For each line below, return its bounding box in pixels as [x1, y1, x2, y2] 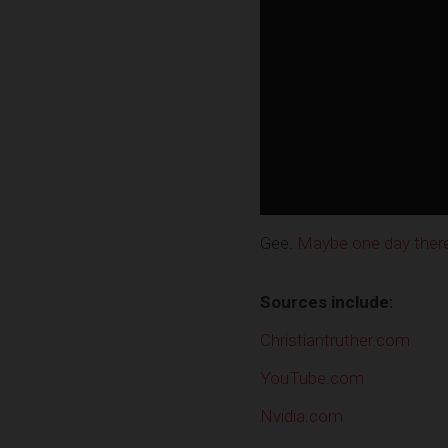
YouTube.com [260, 367, 364, 388]
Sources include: [260, 291, 393, 312]
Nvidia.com [260, 405, 343, 426]
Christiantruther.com [260, 329, 410, 350]
